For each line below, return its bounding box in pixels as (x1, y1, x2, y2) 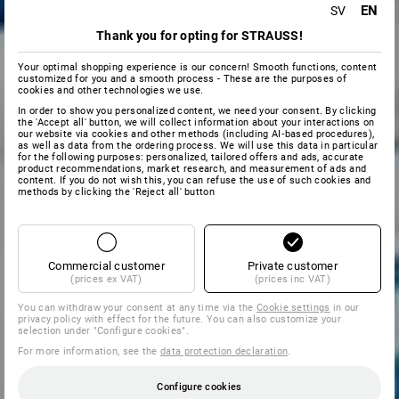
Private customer (248, 259, 338, 273)
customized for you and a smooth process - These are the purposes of (18, 73, 347, 85)
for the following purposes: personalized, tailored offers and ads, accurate (18, 151, 364, 163)
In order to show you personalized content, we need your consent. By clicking (18, 105, 377, 117)
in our (330, 302, 360, 313)
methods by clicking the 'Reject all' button (18, 186, 215, 198)
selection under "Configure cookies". (18, 325, 189, 337)
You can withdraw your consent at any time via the (18, 302, 257, 313)
